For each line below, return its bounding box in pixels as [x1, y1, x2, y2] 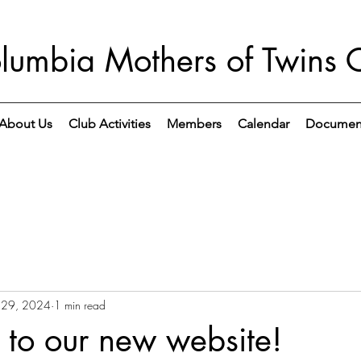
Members [166, 116, 222, 131]
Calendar [237, 116, 289, 131]
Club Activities [68, 116, 151, 131]
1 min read [54, 297, 106, 313]
